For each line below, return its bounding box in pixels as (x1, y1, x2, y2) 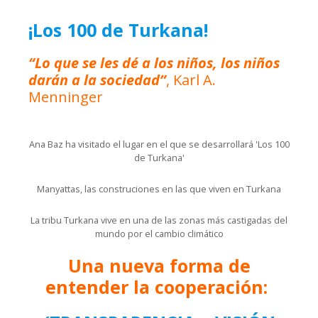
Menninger (28, 87, 103, 106)
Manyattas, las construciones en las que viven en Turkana (37, 182, 281, 195)
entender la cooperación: (45, 275, 273, 299)
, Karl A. (166, 70, 216, 89)
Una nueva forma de (67, 253, 251, 278)
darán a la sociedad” (28, 70, 166, 89)
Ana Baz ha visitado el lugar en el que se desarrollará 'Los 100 (28, 138, 290, 150)
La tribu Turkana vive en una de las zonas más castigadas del (31, 214, 287, 226)
